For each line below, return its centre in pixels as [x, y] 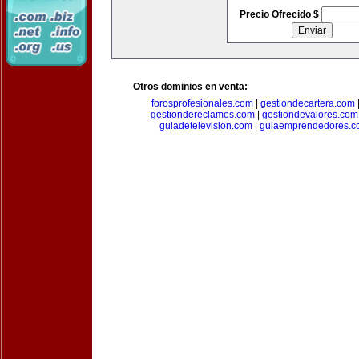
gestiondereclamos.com [202, 115]
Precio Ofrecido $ [280, 14]
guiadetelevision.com [206, 126]
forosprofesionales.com [202, 103]
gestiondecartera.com [308, 103]
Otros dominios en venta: [190, 87]
